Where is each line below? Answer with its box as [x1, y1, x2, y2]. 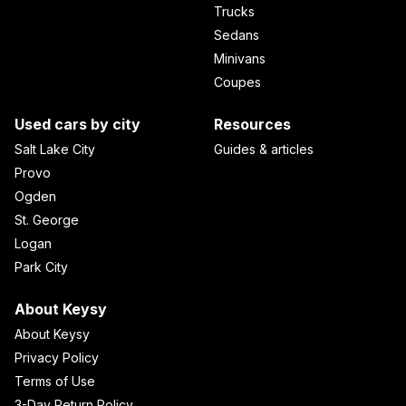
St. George [14, 211, 79, 227]
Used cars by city [14, 114, 140, 133]
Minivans [214, 50, 266, 66]
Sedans [214, 26, 259, 43]
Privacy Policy [14, 349, 99, 365]
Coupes [214, 73, 261, 90]
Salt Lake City [14, 140, 95, 157]
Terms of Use [14, 372, 95, 389]
